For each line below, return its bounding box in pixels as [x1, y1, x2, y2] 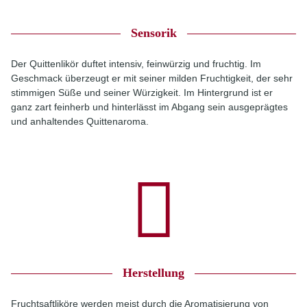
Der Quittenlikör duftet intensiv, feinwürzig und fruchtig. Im [11, 58, 261, 69]
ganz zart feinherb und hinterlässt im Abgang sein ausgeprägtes [11, 101, 288, 112]
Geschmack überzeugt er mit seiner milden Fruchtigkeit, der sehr [11, 73, 293, 84]
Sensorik [130, 26, 177, 40]
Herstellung [123, 266, 184, 280]
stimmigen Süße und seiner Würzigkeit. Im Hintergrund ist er [11, 87, 273, 98]
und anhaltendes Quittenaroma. [11, 116, 149, 127]
